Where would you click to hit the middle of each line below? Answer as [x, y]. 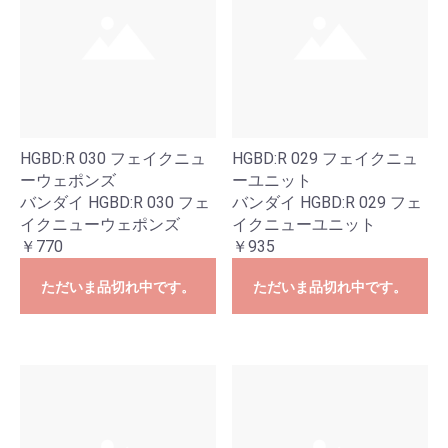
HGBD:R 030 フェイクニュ [113, 158]
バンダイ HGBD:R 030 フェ [115, 202]
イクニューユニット [304, 224]
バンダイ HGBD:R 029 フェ [327, 202]
